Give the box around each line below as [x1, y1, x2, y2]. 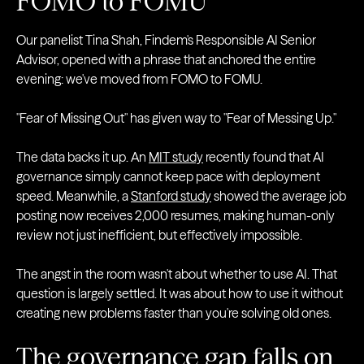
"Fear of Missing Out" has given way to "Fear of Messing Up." [16, 110, 336, 126]
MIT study [149, 149, 203, 165]
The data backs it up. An [16, 149, 149, 165]
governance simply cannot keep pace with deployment [16, 168, 320, 184]
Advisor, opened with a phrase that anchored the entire [16, 51, 316, 67]
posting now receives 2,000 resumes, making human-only [16, 207, 335, 223]
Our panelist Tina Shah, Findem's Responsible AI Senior [16, 32, 316, 48]
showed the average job [211, 188, 346, 204]
